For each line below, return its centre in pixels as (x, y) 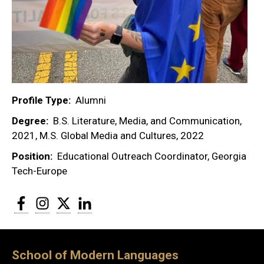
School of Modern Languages (95, 255)
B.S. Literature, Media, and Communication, (148, 121)
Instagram (69, 200)
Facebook (47, 200)
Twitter (84, 200)
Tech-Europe (39, 171)
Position (31, 156)
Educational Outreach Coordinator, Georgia (152, 156)
